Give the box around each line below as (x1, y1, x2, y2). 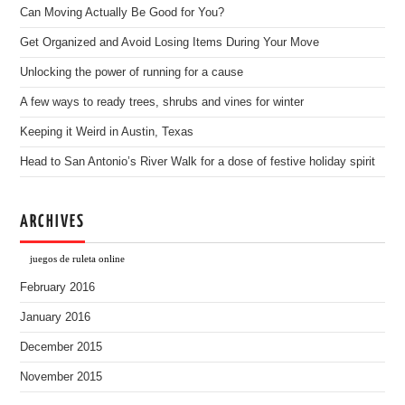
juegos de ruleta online (29, 252, 125, 264)
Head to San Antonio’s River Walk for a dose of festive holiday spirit (20, 155, 376, 168)
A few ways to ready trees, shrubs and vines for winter (20, 96, 305, 108)
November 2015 (20, 371, 103, 383)
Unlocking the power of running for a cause (20, 66, 244, 79)
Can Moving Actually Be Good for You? (20, 6, 225, 19)
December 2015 (20, 341, 103, 353)
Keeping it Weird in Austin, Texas (20, 126, 194, 138)
